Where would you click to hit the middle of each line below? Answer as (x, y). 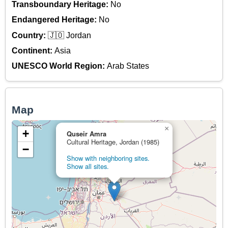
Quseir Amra (87, 134)
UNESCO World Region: (59, 66)
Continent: (33, 51)
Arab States (128, 66)
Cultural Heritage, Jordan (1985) (113, 142)
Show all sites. (88, 166)
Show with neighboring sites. (108, 158)
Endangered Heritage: (55, 20)
